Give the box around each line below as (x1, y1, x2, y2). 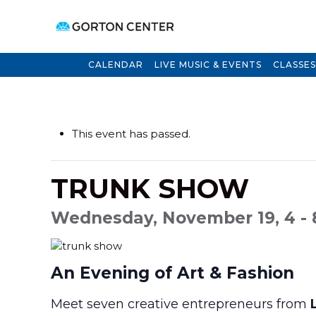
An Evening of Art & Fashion (51, 262, 294, 283)
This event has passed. (72, 127, 190, 140)
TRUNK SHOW (51, 172, 249, 205)
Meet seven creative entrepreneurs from (51, 296, 310, 312)
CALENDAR (88, 59, 143, 70)
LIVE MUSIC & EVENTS (154, 59, 262, 70)
